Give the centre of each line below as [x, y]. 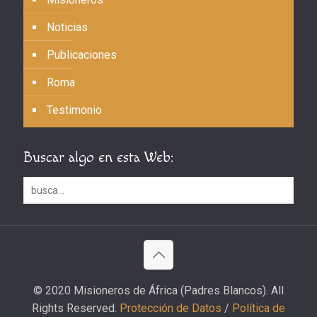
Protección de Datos [171, 308]
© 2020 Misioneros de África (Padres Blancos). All [158, 290]
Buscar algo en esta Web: [98, 157]
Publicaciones [82, 54]
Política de [259, 308]
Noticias [67, 27]
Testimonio [74, 110]
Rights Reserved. [76, 308]
